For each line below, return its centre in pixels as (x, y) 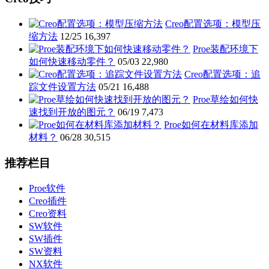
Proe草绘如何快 (225, 100)
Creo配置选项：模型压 (213, 24)
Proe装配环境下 (225, 49)
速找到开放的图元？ (72, 112)
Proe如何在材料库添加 (211, 125)
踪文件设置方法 (62, 87)
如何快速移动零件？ (72, 62)
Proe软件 (47, 188)
